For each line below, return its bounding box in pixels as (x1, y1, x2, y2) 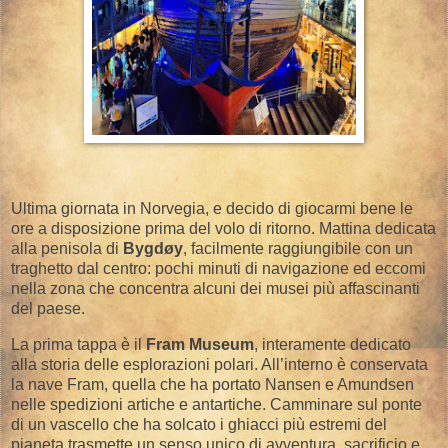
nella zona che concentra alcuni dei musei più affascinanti (11, 280, 420, 298)
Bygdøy (123, 240, 183, 258)
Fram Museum (146, 336, 254, 354)
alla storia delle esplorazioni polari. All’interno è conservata (11, 356, 428, 374)
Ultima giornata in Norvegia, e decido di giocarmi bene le (11, 200, 413, 218)
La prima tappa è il (11, 336, 146, 354)
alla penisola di (11, 240, 123, 258)
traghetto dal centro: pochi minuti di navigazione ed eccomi (11, 260, 426, 278)
